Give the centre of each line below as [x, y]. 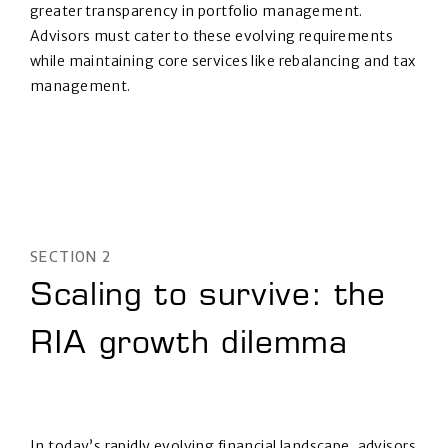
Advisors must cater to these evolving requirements [212, 36]
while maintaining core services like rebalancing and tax [223, 61]
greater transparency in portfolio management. [196, 11]
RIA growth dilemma [189, 345]
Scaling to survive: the [208, 297]
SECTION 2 [71, 256]
